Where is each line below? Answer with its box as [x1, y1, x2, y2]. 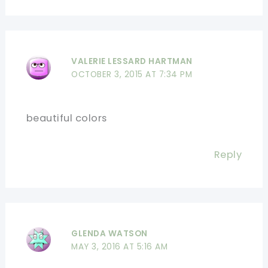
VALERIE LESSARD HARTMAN [71, 55, 193, 67]
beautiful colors [26, 111, 107, 125]
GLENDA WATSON [71, 228, 148, 240]
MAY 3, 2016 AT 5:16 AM [71, 241, 168, 253]
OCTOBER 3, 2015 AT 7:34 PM [71, 68, 193, 80]
